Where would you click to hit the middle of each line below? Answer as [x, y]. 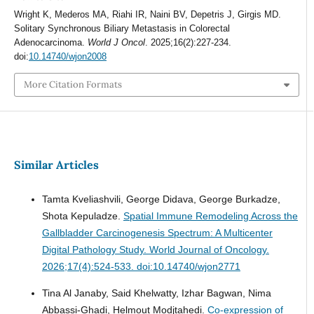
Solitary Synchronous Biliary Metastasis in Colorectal [122, 28]
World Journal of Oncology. [209, 250]
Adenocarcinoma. [50, 42]
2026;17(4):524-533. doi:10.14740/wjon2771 [141, 267]
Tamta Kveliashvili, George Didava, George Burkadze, [161, 199]
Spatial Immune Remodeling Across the [210, 216]
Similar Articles [56, 165]
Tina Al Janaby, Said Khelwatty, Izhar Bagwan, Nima [156, 293]
